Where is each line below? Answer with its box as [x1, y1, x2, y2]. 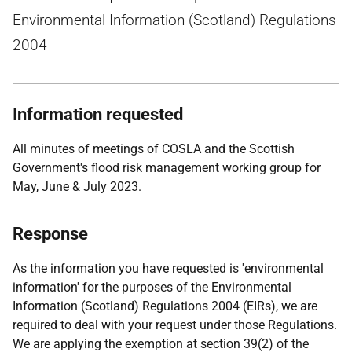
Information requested [13, 104, 183, 124]
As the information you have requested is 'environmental [13, 261, 324, 276]
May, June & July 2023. [13, 179, 141, 194]
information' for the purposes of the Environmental [13, 280, 291, 295]
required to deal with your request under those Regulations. [13, 317, 337, 332]
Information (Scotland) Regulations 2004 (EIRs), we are [13, 299, 317, 313]
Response [13, 224, 88, 244]
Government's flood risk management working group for [13, 160, 321, 175]
